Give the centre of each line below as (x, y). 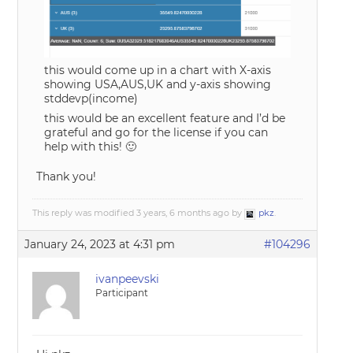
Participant (122, 293)
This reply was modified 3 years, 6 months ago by (139, 213)
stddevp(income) (91, 99)
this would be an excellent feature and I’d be (165, 119)
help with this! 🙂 (91, 147)
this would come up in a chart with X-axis (158, 71)
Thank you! (67, 177)
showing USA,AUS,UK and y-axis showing (158, 85)
